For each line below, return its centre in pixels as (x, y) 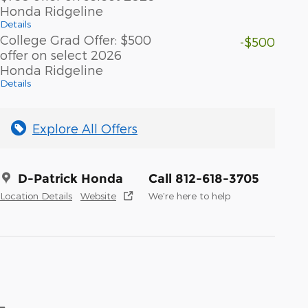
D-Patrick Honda (70, 178)
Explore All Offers (85, 128)
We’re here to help (189, 195)
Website (98, 195)
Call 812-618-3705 (204, 178)
